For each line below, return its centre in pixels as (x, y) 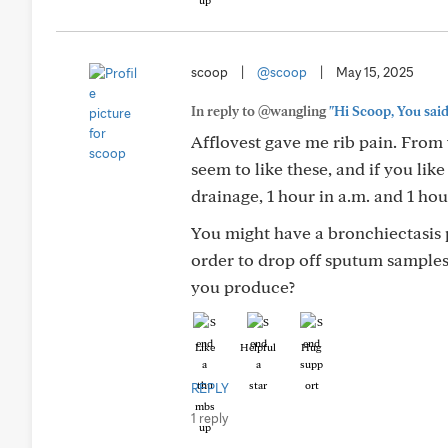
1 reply (209, 418)
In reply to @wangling (260, 111)
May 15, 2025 (375, 72)
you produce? (243, 286)
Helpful (258, 347)
